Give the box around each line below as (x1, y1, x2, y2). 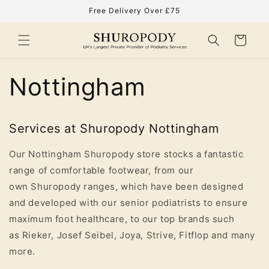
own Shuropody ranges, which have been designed (9, 181, 244, 193)
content (17, 12, 54, 24)
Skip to (17, 1, 51, 13)
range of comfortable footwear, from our (9, 165, 194, 177)
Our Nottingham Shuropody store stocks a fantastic (9, 148, 244, 160)
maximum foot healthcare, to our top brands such (9, 213, 235, 225)
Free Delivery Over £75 (89, 6, 180, 15)
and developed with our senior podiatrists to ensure (9, 197, 248, 209)
